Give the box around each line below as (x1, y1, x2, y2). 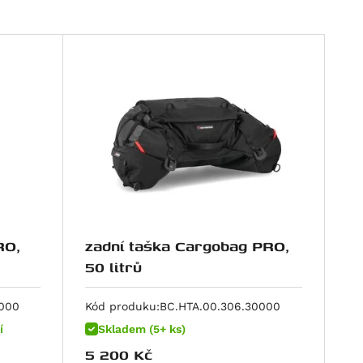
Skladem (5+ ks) (98, 322, 186, 336)
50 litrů (85, 256, 143, 279)
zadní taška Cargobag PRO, (85, 235, 290, 258)
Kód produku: (85, 300, 160, 314)
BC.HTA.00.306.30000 (160, 300, 281, 314)
